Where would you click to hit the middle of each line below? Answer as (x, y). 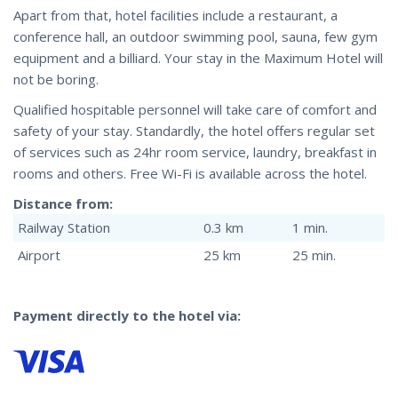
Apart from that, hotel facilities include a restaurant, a (175, 16)
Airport (39, 255)
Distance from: (63, 204)
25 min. (314, 255)
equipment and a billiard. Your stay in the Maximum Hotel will (198, 58)
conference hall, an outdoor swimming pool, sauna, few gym (195, 37)
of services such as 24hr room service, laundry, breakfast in (195, 152)
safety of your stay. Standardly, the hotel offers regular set (194, 131)
